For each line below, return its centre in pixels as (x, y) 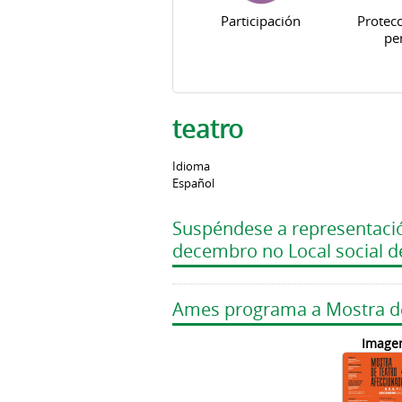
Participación (261, 21)
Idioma (191, 166)
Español (193, 184)
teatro (208, 128)
